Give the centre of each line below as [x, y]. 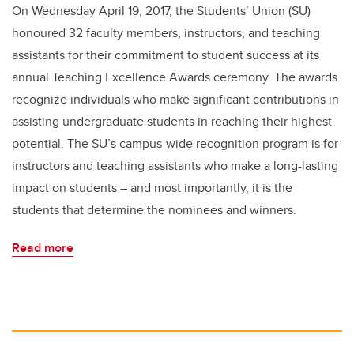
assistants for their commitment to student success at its [166, 55]
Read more [43, 248]
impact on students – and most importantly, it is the [152, 188]
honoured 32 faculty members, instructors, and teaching [166, 33]
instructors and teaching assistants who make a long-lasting [175, 166]
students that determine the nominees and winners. [154, 210]
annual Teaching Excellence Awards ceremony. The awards [175, 77]
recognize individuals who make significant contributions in [175, 99]
